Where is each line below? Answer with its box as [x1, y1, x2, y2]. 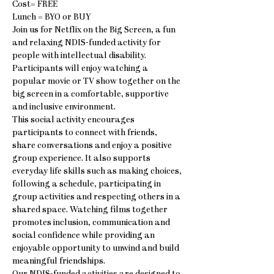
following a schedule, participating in [12, 180, 163, 189]
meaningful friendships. [12, 257, 105, 266]
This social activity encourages [12, 116, 136, 125]
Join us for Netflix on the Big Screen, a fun [12, 26, 177, 35]
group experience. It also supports [12, 154, 152, 163]
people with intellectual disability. [12, 51, 148, 61]
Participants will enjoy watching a [12, 64, 150, 73]
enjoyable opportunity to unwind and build [12, 244, 181, 253]
